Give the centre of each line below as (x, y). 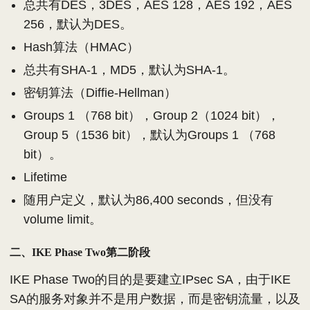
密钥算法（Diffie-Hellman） (100, 93)
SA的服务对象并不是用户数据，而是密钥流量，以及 (155, 299)
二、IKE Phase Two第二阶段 (80, 252)
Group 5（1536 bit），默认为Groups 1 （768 (149, 135)
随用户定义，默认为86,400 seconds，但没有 (148, 200)
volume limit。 (63, 219)
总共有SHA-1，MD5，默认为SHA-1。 (129, 70)
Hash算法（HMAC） (81, 47)
